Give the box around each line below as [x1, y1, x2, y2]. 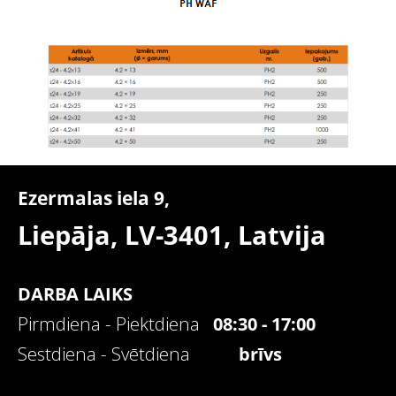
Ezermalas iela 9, [18, 186, 170, 211]
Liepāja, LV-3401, [18, 217, 238, 253]
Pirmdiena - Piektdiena [18, 311, 200, 337]
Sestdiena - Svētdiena [18, 341, 239, 367]
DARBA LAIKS [18, 281, 133, 307]
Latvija [238, 217, 326, 253]
